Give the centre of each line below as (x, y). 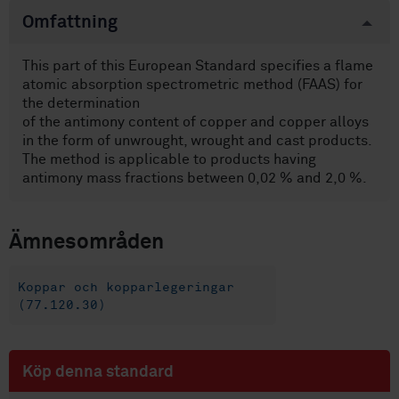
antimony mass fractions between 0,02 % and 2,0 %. (195, 179)
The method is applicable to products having (169, 160)
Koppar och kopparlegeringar (126, 287)
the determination (81, 104)
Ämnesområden (86, 242)
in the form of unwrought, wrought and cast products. (197, 141)
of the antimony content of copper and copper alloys (195, 122)
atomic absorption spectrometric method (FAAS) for (192, 85)
